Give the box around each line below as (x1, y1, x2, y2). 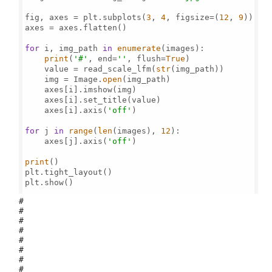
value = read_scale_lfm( (25, 64, 157, 73)
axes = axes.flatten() (25, 22, 127, 32)
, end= (88, 53, 118, 63)
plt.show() (25, 177, 74, 187)
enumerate (117, 43, 161, 53)
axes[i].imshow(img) (25, 84, 137, 94)
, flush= (127, 53, 166, 63)
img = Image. (25, 74, 103, 84)
